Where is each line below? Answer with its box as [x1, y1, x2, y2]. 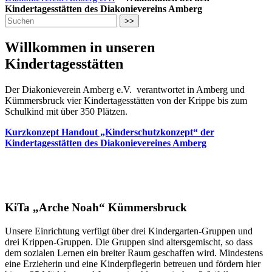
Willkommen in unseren [5, 39, 155, 55]
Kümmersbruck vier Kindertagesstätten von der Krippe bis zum [5, 95, 247, 106]
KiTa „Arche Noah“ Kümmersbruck [5, 201, 187, 214]
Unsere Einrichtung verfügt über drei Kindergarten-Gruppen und [5, 226, 253, 237]
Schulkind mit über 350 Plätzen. [5, 106, 127, 117]
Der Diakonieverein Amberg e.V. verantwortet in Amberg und [5, 84, 245, 95]
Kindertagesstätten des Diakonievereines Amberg [5, 137, 206, 148]
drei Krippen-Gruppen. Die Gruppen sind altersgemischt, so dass [5, 237, 253, 248]
